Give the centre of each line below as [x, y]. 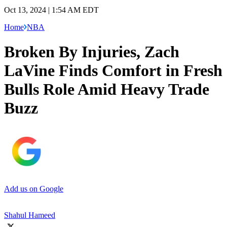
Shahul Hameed [30, 215]
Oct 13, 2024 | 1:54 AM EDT [51, 10]
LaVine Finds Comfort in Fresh [113, 71]
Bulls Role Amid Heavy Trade [107, 89]
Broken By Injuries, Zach [92, 52]
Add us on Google [34, 188]
